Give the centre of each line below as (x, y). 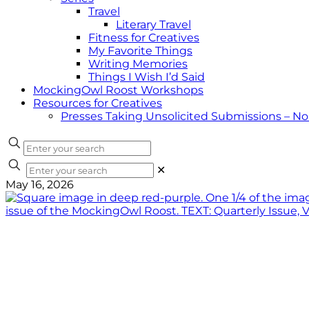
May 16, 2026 (40, 185)
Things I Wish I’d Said (147, 77)
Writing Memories (138, 64)
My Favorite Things (140, 51)
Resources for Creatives (98, 103)
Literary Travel (153, 24)
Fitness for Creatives (144, 38)
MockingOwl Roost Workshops (118, 90)
